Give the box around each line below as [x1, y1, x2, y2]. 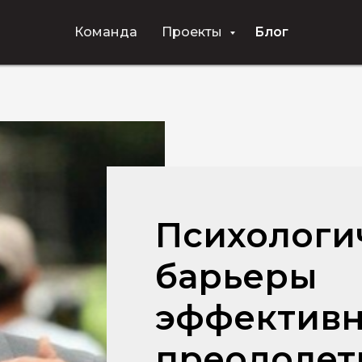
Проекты [162, 24, 225, 40]
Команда [74, 24, 137, 40]
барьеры [155, 255, 318, 297]
